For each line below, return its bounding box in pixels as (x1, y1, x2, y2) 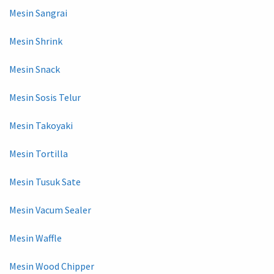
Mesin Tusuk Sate (9, 175, 81, 188)
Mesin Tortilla (9, 147, 68, 160)
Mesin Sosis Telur (9, 91, 81, 103)
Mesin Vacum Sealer (9, 203, 91, 216)
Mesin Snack (9, 62, 60, 75)
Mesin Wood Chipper (9, 259, 94, 272)
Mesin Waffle (9, 231, 62, 244)
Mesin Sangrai (9, 6, 67, 19)
